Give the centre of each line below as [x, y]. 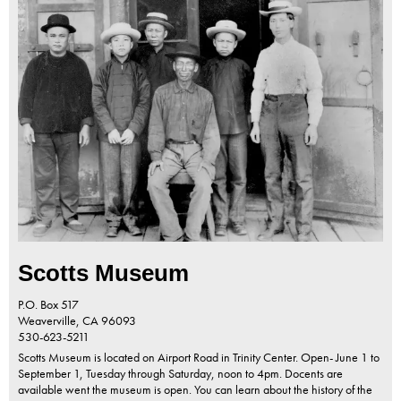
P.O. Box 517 [48, 305]
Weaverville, [50, 321]
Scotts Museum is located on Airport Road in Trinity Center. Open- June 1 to [199, 358]
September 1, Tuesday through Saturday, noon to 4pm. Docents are [180, 374]
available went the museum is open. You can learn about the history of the [195, 390]
